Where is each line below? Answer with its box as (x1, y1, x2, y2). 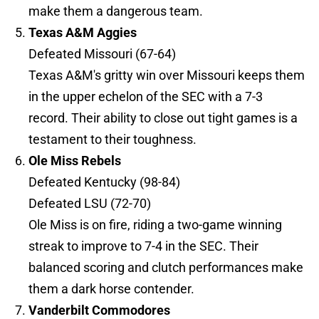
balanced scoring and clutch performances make (28, 260, 303, 276)
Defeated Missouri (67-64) (28, 46, 176, 62)
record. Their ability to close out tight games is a (28, 110, 298, 126)
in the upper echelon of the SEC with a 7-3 (28, 89, 263, 105)
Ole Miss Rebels (28, 153, 121, 169)
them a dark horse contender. (28, 281, 194, 297)
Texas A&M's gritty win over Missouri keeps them (28, 68, 305, 83)
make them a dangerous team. (28, 4, 203, 19)
